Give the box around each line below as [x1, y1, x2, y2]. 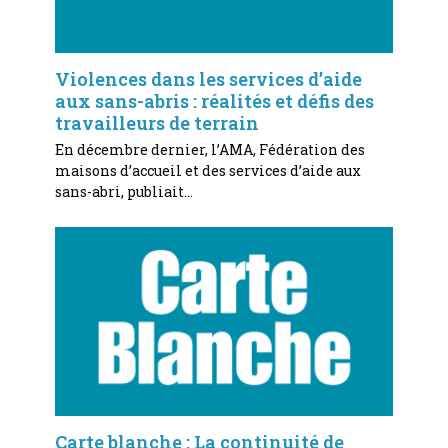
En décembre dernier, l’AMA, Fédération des [54, 139, 365, 159]
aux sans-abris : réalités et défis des [54, 88, 374, 113]
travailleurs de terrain [54, 110, 259, 135]
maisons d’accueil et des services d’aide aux [54, 160, 361, 180]
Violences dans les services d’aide [54, 66, 362, 91]
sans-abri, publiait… [54, 181, 193, 201]
